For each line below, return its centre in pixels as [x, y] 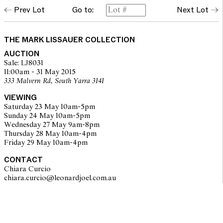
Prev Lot [29, 10]
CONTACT [23, 160]
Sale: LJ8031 [23, 63]
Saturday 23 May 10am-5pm [49, 107]
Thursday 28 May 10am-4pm [50, 134]
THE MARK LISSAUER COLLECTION [69, 40]
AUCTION [21, 54]
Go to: [83, 10]
